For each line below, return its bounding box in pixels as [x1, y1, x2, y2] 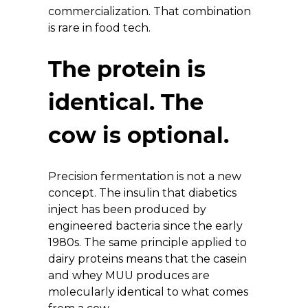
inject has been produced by [48, 202, 209, 216]
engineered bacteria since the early [48, 219, 245, 232]
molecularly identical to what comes [48, 285, 251, 298]
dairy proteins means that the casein [48, 252, 250, 265]
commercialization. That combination [48, 4, 254, 18]
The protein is [48, 55, 212, 82]
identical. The [48, 88, 210, 115]
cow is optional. [48, 121, 229, 148]
